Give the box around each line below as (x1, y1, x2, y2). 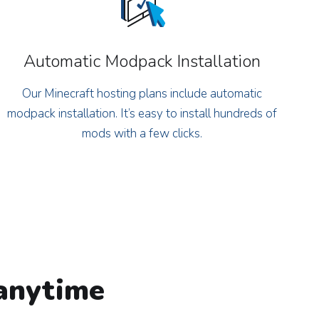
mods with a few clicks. (82, 125, 203, 142)
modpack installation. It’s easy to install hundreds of (7, 105, 278, 122)
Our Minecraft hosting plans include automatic (22, 85, 263, 102)
